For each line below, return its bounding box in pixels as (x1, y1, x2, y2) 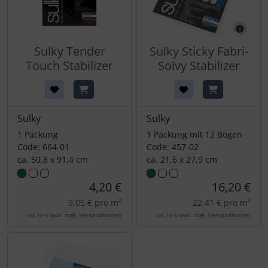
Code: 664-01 (17, 141, 69, 153)
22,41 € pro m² (193, 197, 251, 209)
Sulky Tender (33, 43, 105, 60)
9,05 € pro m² (68, 197, 121, 209)
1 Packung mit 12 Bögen (147, 129, 242, 141)
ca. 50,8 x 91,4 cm (17, 154, 88, 166)
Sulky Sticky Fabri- (149, 43, 248, 60)
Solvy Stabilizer (157, 57, 240, 74)
